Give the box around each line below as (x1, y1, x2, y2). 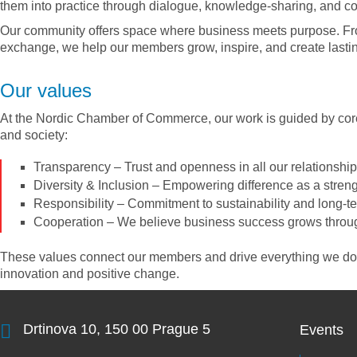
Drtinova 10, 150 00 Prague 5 (19, 321, 210, 337)
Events (300, 322, 344, 338)
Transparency (33, 160, 111, 174)
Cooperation (33, 215, 104, 229)
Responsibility (33, 197, 114, 210)
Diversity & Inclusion (33, 178, 149, 192)
